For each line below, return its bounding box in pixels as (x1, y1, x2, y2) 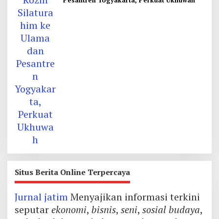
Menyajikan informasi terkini (68, 190, 200, 203)
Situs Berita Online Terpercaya (15, 167, 130, 177)
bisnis (91, 203, 116, 216)
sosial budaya (142, 203, 200, 216)
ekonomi (51, 203, 87, 216)
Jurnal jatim (15, 190, 68, 203)
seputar (15, 203, 51, 216)
